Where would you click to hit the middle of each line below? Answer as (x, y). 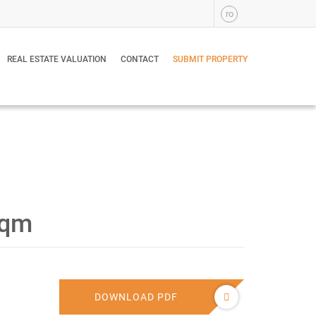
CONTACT (140, 59)
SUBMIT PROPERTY (210, 59)
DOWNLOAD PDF (136, 297)
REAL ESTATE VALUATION (57, 59)
